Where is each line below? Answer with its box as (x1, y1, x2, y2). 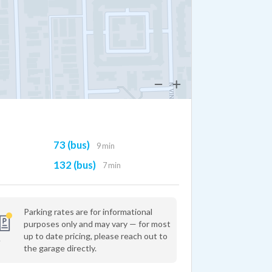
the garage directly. (23, 243, 97, 253)
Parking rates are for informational (23, 206, 152, 217)
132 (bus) (53, 158, 96, 171)
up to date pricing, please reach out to (23, 231, 168, 241)
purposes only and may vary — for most (23, 219, 171, 229)
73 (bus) (53, 138, 90, 151)
